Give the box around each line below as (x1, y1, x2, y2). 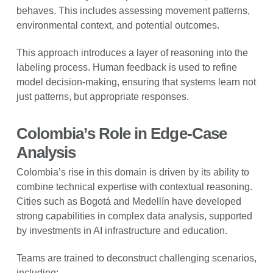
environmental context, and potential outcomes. (16, 20, 219, 31)
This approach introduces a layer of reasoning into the (16, 48, 248, 58)
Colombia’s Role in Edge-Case (16, 124, 227, 143)
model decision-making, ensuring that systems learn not (16, 77, 256, 88)
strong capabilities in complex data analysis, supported (16, 211, 252, 222)
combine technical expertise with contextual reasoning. (16, 182, 252, 193)
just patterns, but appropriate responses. (16, 91, 189, 102)
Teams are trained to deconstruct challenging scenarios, (16, 253, 257, 264)
